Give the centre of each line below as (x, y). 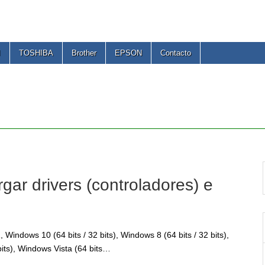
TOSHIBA (36, 53)
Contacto (176, 53)
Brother (84, 53)
